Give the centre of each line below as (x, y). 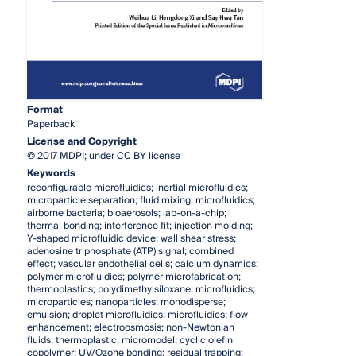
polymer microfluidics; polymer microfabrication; (133, 277)
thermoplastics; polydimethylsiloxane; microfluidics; (141, 289)
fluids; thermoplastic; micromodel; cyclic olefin (130, 340)
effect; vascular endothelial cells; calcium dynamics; (142, 264)
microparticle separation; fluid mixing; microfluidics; (141, 200)
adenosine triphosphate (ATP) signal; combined (130, 251)
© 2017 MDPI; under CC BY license (103, 156)
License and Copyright (81, 141)
